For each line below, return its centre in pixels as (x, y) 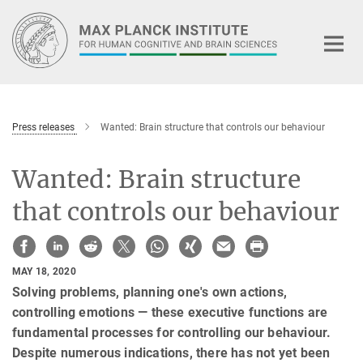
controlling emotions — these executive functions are (170, 313)
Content (26, 37)
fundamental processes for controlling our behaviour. (172, 333)
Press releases (43, 127)
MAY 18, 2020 (44, 271)
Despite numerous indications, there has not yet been (171, 353)
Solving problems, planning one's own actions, (150, 293)
